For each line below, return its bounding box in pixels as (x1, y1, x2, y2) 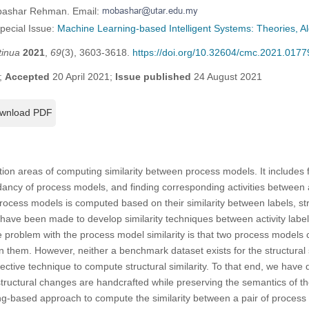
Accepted (4, 70, 50, 82)
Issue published (114, 70, 191, 82)
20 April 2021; (49, 70, 115, 82)
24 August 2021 (190, 70, 262, 82)
